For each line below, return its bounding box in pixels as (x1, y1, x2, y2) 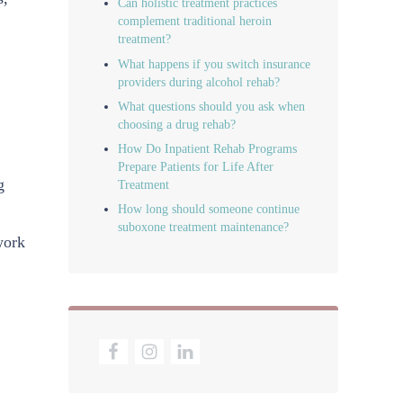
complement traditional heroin (118, 13, 273, 29)
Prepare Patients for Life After (118, 158, 274, 174)
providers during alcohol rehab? (118, 74, 281, 89)
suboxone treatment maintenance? (118, 219, 290, 235)
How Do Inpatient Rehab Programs (118, 140, 298, 156)
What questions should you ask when (118, 98, 306, 113)
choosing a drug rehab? (118, 116, 237, 131)
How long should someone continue (118, 201, 300, 217)
